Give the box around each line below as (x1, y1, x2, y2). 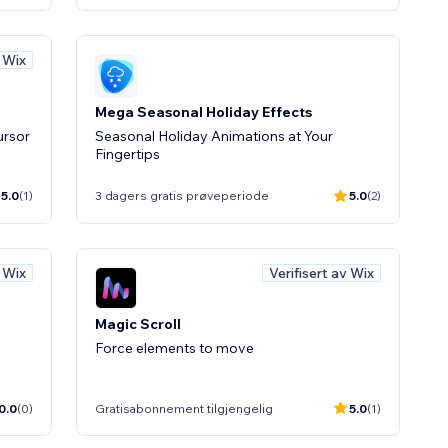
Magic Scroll (95, 315, 181, 333)
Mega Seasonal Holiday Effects (95, 102, 312, 121)
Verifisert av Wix (269, 263, 374, 282)
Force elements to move (95, 339, 254, 357)
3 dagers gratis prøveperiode (95, 188, 269, 203)
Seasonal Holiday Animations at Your (95, 126, 333, 145)
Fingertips (95, 144, 160, 163)
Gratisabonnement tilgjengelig (95, 400, 273, 416)
